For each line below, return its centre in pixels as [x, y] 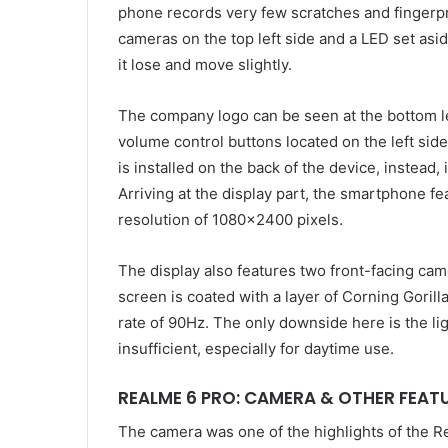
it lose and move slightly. [205, 65]
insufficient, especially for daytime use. [256, 349]
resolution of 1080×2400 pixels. [230, 220]
